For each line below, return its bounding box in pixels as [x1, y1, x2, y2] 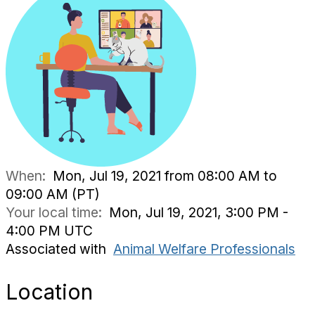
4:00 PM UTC [6, 222, 93, 239]
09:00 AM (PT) [6, 186, 100, 202]
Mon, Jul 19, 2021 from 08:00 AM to [53, 167, 277, 184]
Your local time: [6, 204, 109, 221]
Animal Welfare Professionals [113, 240, 295, 257]
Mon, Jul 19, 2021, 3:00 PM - [109, 204, 288, 221]
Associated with [6, 240, 113, 257]
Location [6, 279, 93, 304]
